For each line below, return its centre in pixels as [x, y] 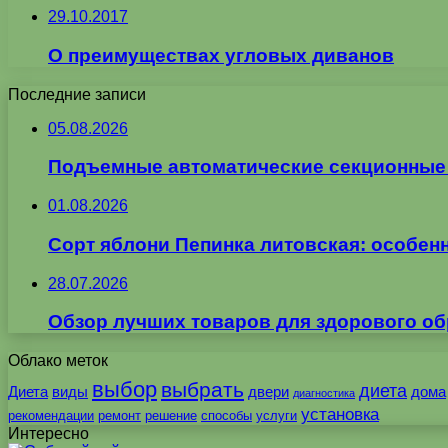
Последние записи [77, 94]
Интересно [48, 434]
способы [226, 416]
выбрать [202, 390]
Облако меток [58, 361]
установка [340, 414]
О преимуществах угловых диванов [221, 56]
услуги [276, 416]
